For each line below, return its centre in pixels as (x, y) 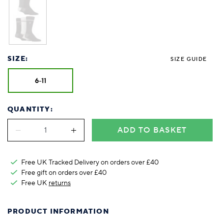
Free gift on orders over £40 (64, 173)
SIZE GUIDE (189, 59)
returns (60, 183)
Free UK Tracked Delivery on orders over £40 (90, 163)
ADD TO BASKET (152, 130)
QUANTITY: (30, 110)
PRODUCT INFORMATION (58, 212)
